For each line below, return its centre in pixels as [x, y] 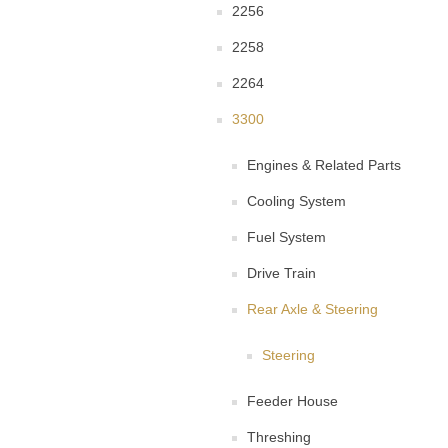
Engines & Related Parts [324, 165]
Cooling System [296, 201]
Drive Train [281, 273]
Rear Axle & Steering [312, 309]
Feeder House [292, 401]
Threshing [279, 437]
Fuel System [286, 237]
